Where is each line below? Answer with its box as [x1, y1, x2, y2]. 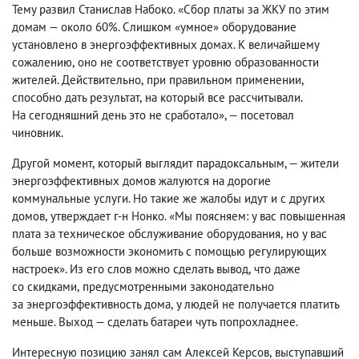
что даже [254, 261, 301, 276]
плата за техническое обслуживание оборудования [12, 226, 280, 241]
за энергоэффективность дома [12, 296, 171, 312]
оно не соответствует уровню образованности [78, 54, 319, 70]
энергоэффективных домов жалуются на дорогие [12, 173, 271, 188]
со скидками [12, 279, 77, 294]
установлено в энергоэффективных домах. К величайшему [12, 37, 319, 52]
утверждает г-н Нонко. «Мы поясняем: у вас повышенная [50, 208, 345, 224]
